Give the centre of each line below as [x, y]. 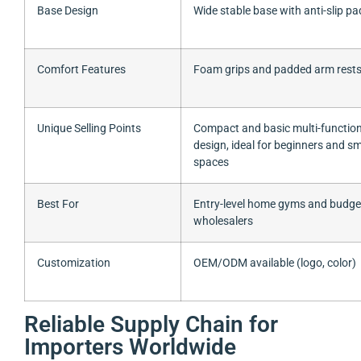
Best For [58, 205]
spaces [211, 163]
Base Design [68, 11]
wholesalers [223, 222]
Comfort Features [81, 70]
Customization [74, 263]
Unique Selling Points [89, 129]
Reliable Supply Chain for [151, 325]
